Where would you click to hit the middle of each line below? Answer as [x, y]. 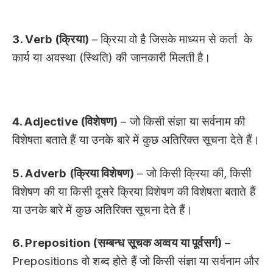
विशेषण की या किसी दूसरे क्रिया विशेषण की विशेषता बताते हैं [134, 191]
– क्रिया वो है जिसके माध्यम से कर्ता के [171, 40]
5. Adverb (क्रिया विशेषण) [73, 173]
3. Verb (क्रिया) [51, 40]
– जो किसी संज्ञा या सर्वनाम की [182, 122]
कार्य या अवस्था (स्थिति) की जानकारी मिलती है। [112, 58]
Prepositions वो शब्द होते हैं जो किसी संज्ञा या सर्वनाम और [136, 261]
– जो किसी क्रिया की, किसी [193, 173]
